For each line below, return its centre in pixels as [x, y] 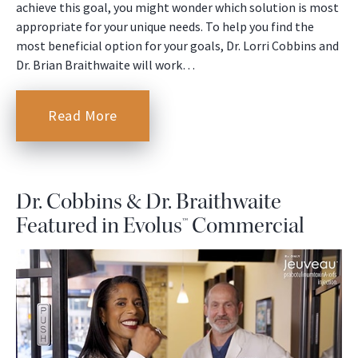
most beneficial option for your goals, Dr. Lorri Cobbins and [177, 46]
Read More [83, 116]
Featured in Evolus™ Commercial [160, 226]
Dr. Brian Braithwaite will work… [105, 65]
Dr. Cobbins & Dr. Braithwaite [149, 202]
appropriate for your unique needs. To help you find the [165, 27]
